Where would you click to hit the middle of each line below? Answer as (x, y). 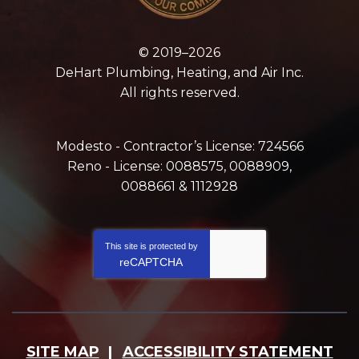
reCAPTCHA (151, 262)
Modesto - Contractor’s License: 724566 (179, 147)
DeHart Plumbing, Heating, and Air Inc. (179, 73)
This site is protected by (151, 246)
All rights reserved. (179, 93)
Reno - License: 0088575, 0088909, (179, 167)
